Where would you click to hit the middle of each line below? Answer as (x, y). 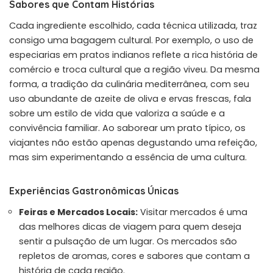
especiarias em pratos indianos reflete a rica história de (133, 55)
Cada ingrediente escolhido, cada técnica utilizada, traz (133, 25)
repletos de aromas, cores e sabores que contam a (134, 256)
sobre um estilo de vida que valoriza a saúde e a (117, 113)
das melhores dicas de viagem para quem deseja (130, 226)
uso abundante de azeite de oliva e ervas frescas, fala (130, 98)
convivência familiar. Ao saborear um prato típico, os (127, 128)
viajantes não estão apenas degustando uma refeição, (133, 142)
